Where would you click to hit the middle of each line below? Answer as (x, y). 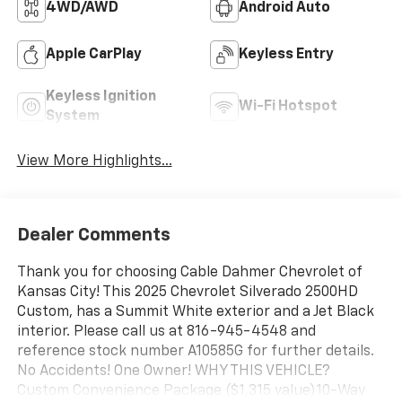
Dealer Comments (93, 235)
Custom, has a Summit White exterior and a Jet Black (195, 312)
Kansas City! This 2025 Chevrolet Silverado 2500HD (187, 292)
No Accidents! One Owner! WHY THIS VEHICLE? (173, 371)
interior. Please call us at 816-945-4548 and (166, 332)
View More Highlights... (94, 162)
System (72, 117)
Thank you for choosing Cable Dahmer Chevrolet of (189, 272)
